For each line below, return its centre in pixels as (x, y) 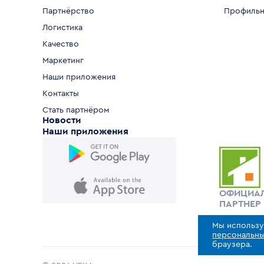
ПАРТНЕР (240, 204)
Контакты (61, 94)
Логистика (62, 28)
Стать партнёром (76, 110)
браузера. (232, 245)
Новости (62, 120)
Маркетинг (63, 61)
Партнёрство (68, 11)
